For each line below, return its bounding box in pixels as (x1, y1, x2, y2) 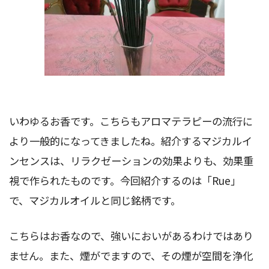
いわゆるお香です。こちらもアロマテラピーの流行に (9, 113, 253, 129)
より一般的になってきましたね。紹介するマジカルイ (9, 133, 252, 149)
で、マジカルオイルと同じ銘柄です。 (9, 193, 181, 208)
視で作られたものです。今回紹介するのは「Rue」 (9, 173, 241, 189)
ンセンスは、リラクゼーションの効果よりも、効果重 (9, 153, 253, 169)
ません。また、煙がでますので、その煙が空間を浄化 (9, 248, 253, 264)
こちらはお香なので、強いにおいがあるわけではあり (9, 228, 253, 244)
